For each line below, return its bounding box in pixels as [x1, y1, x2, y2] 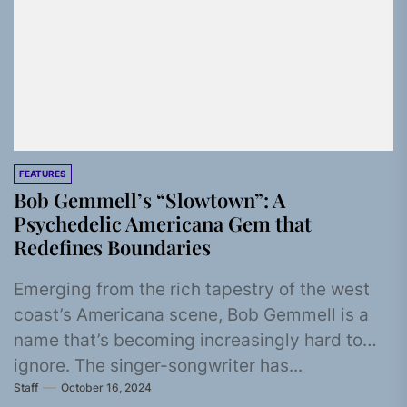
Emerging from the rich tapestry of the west [14, 279, 370, 300]
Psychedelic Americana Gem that [14, 210, 312, 237]
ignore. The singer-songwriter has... [14, 355, 303, 376]
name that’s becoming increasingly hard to [14, 330, 362, 351]
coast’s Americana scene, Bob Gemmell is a [14, 304, 369, 325]
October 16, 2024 [61, 380, 152, 394]
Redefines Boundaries [14, 233, 211, 261]
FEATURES [19, 168, 66, 179]
